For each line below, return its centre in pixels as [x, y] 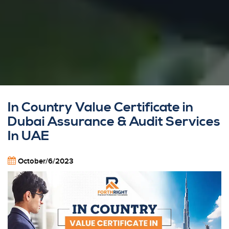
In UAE [28, 136]
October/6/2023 [46, 161]
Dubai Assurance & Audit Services [114, 122]
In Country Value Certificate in [100, 107]
